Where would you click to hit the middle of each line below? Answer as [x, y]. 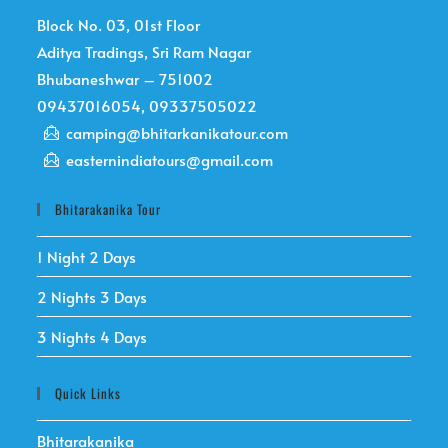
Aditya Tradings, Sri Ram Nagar [144, 51]
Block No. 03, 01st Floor [119, 24]
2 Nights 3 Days [92, 296]
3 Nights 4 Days [92, 336]
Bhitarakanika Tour [108, 209]
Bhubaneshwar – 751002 [125, 78]
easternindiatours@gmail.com [170, 159]
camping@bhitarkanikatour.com [177, 132]
